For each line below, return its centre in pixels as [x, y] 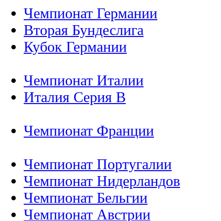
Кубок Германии [75, 46]
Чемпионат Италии [84, 80]
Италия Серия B [75, 97]
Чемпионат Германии [91, 13]
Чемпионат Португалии [98, 164]
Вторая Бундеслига [84, 30]
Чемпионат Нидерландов [102, 181]
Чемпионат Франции [89, 130]
